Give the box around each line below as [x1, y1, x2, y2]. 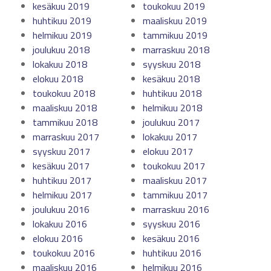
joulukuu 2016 [33, 202, 90, 217]
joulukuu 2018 [33, 42, 90, 57]
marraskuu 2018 [143, 42, 209, 57]
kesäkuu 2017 [33, 158, 90, 173]
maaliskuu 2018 [33, 100, 97, 115]
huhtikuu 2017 [33, 173, 91, 188]
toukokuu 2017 [143, 158, 205, 173]
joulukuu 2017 [143, 115, 200, 129]
